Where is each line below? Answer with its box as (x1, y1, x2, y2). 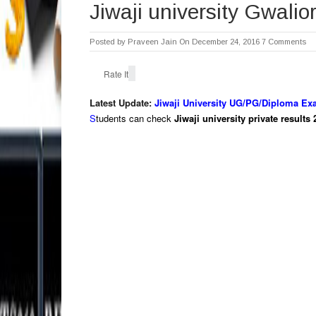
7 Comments (262, 37, 306, 46)
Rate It (104, 67, 128, 80)
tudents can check (96, 111, 174, 125)
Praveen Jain (128, 37, 177, 46)
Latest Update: (90, 96, 154, 109)
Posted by (90, 37, 128, 46)
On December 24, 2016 (179, 37, 260, 46)
